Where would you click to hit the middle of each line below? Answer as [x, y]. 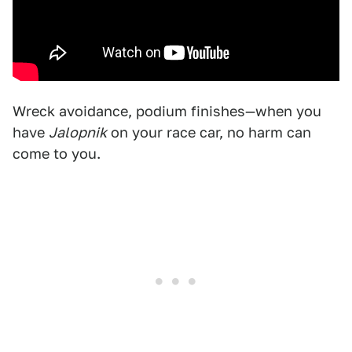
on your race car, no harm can [209, 132]
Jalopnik [78, 132]
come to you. [57, 154]
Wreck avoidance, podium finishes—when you [167, 111]
